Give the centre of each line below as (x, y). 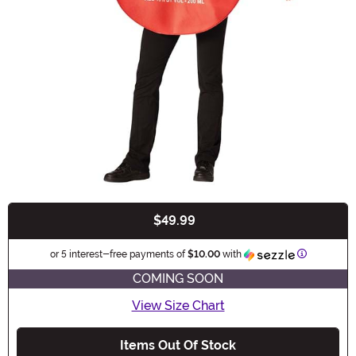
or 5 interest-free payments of (118, 254)
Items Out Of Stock (178, 345)
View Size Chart (178, 305)
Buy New (44, 229)
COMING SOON (178, 278)
